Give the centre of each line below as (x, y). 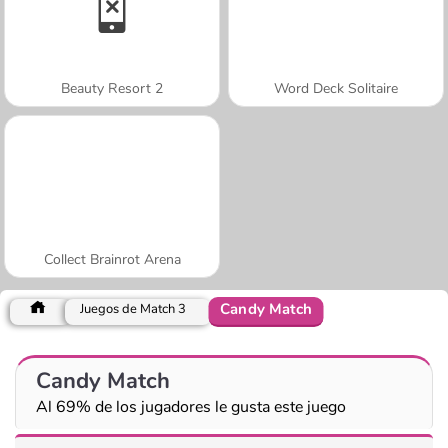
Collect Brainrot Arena (112, 259)
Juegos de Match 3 (133, 308)
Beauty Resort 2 (112, 88)
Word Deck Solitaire (336, 88)
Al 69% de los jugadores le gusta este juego (191, 406)
